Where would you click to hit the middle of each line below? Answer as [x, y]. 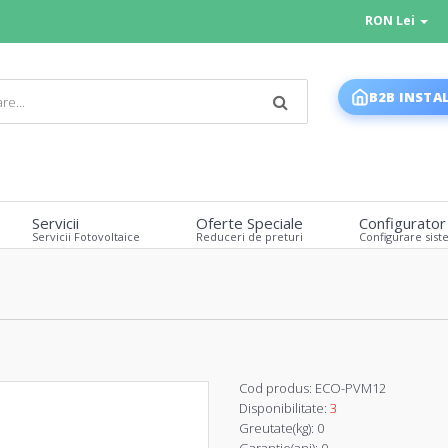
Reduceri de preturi [249, 237]
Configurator [402, 223]
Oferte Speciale [249, 223]
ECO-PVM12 [349, 388]
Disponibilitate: [283, 408]
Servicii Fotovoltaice [86, 237]
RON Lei [391, 20]
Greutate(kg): [276, 428]
